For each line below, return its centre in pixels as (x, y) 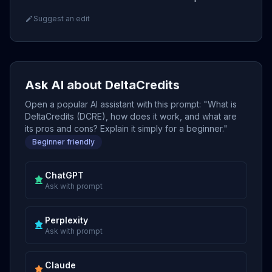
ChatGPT (64, 175)
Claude (60, 265)
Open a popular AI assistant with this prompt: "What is (131, 104)
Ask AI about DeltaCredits (102, 85)
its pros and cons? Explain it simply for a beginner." (126, 128)
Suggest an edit (62, 19)
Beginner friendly (63, 142)
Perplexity (66, 220)
